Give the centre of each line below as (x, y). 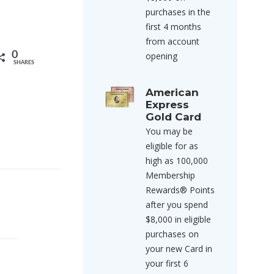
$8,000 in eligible (178, 219)
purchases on (172, 234)
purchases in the (178, 12)
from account (172, 41)
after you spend (177, 205)
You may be (169, 131)
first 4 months (173, 27)
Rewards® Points (180, 190)
